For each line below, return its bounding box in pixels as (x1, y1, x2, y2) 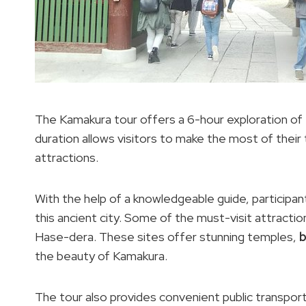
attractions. (35, 150, 98, 166)
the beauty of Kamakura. (35, 248, 167, 264)
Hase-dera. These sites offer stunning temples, (35, 229, 299, 245)
